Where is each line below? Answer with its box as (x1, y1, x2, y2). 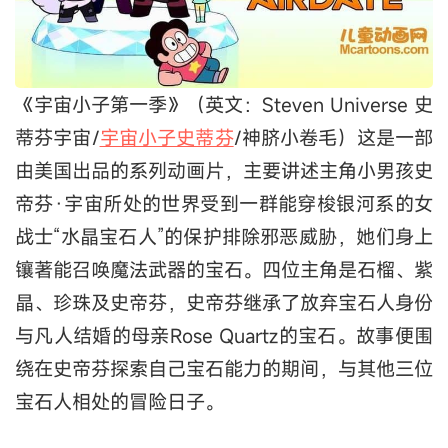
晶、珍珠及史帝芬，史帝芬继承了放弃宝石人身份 (15, 290, 433, 316)
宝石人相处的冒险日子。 (15, 389, 224, 415)
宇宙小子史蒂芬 (99, 125, 234, 151)
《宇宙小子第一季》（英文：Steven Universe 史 (15, 92, 433, 118)
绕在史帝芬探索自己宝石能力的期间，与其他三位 (15, 356, 433, 382)
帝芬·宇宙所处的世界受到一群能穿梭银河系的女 (15, 191, 433, 217)
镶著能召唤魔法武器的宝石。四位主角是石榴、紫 (15, 257, 433, 283)
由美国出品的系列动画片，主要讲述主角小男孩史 (15, 158, 433, 184)
